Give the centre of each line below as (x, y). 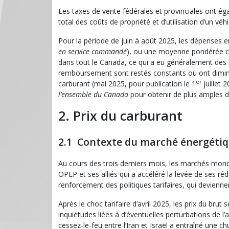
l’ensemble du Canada (94, 95)
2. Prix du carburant (120, 116)
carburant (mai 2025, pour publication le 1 (127, 84)
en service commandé (93, 52)
